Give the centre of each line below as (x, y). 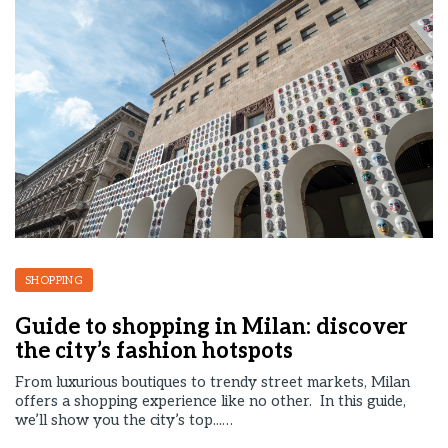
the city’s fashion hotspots (154, 351)
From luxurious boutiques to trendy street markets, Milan (212, 382)
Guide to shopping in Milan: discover (211, 327)
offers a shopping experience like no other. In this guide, (210, 401)
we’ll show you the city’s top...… (124, 420)
